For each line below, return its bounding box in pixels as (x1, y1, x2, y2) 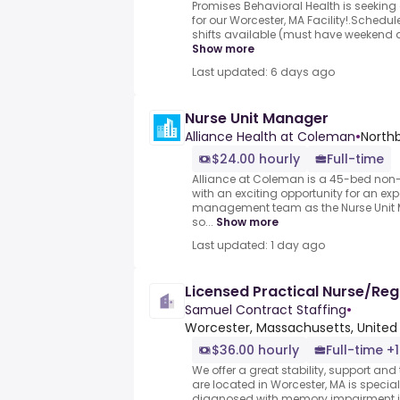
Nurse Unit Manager (185, 108, 329, 129)
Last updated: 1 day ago (192, 237, 325, 254)
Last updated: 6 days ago (192, 64, 335, 80)
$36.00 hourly (212, 341, 299, 360)
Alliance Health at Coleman (185, 128, 355, 146)
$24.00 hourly (212, 150, 300, 169)
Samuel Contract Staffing (185, 301, 346, 320)
